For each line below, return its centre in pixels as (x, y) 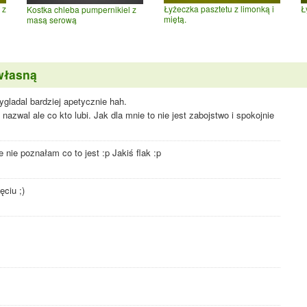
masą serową (52, 19)
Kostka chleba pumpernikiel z (82, 9)
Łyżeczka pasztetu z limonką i (219, 8)
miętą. (175, 19)
